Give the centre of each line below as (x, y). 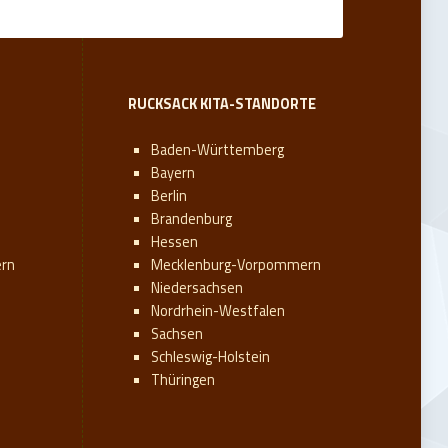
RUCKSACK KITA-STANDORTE (221, 103)
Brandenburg (192, 218)
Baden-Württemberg (218, 149)
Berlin (169, 195)
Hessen (175, 241)
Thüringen (183, 379)
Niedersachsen (197, 287)
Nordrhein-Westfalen (218, 310)
